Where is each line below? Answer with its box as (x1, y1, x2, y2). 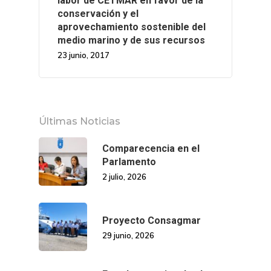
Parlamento (102, 155, 156, 168)
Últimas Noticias (39, 115, 120, 127)
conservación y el (57, 7, 139, 19)
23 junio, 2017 (57, 50, 109, 60)
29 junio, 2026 (102, 230, 154, 240)
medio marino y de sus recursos (57, 34, 205, 46)
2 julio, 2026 (102, 171, 146, 181)
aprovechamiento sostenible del (57, 21, 206, 33)
